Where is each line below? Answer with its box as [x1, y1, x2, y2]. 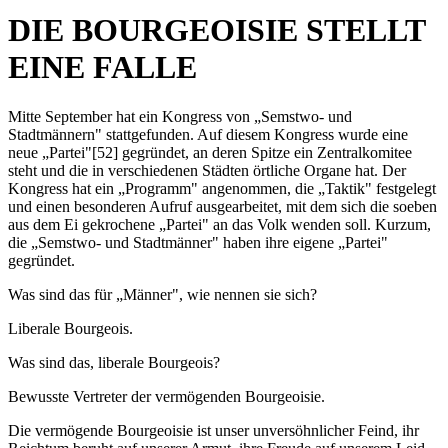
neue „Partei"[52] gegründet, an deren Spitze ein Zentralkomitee [8, 143, 412, 161]
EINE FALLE [8, 49, 197, 86]
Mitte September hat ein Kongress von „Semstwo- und [8, 107, 352, 125]
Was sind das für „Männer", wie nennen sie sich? [8, 285, 317, 303]
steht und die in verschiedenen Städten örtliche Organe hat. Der [8, 161, 406, 179]
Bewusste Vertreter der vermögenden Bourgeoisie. [8, 387, 325, 405]
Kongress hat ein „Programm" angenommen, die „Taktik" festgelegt [8, 179, 436, 197]
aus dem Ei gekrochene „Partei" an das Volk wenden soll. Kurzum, [8, 215, 431, 233]
